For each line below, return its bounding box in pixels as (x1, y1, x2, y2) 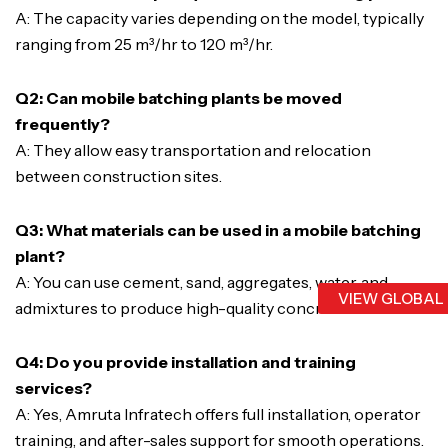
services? (15, 378, 92, 399)
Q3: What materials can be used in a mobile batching (15, 220, 421, 241)
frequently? (15, 114, 110, 135)
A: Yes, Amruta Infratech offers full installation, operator (15, 404, 421, 425)
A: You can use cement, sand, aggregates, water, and (15, 272, 388, 293)
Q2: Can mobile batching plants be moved (15, 88, 342, 109)
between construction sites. (15, 166, 222, 187)
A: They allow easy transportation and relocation (15, 140, 371, 161)
